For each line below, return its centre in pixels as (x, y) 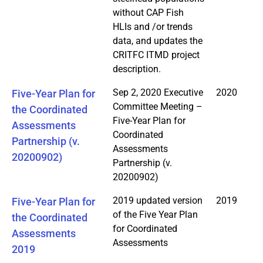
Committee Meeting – (158, 106)
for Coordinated (145, 228)
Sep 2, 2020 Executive (158, 92)
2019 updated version (158, 200)
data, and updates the (158, 41)
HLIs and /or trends (153, 26)
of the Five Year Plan (155, 214)
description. (137, 69)
